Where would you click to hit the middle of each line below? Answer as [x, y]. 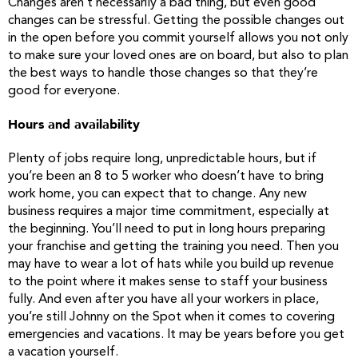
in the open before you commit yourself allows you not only [178, 38]
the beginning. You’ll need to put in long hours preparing [167, 229]
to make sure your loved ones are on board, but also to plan [178, 56]
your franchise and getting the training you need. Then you [173, 247]
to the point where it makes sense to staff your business [168, 282]
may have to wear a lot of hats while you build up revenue [171, 265]
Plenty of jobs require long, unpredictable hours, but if [162, 159]
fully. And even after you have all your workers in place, [163, 300]
